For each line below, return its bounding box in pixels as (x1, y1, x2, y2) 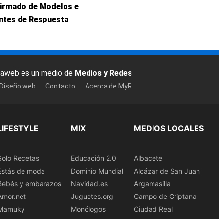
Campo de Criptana (134, 192, 197, 201)
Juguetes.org (71, 192, 113, 201)
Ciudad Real (134, 205, 173, 214)
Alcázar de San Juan (134, 167, 200, 175)
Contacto (45, 82, 75, 90)
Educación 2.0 (71, 154, 116, 163)
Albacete (134, 154, 162, 163)
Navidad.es (71, 179, 108, 188)
